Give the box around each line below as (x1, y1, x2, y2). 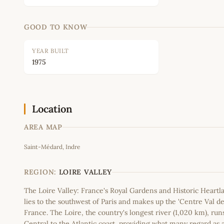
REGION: (24, 167, 56, 177)
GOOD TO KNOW (24, 22, 87, 32)
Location (32, 102, 72, 115)
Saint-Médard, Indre (24, 143, 80, 151)
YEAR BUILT (32, 47, 69, 55)
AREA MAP (24, 122, 62, 132)
